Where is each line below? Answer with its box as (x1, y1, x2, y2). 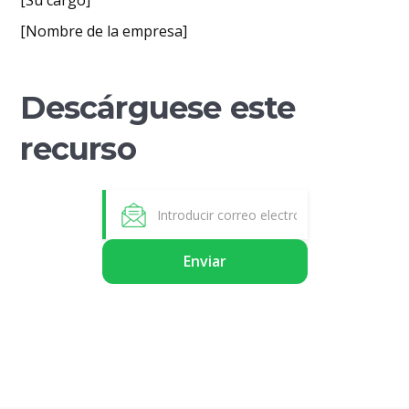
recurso (20, 130, 136, 168)
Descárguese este (20, 89, 296, 127)
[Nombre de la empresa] (20, 21, 188, 41)
